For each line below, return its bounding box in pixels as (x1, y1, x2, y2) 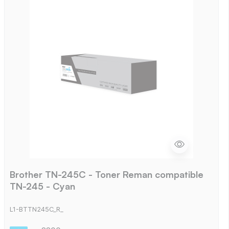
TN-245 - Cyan (9, 180, 75, 192)
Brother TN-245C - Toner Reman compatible (9, 168, 203, 180)
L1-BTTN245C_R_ (9, 205, 63, 214)
